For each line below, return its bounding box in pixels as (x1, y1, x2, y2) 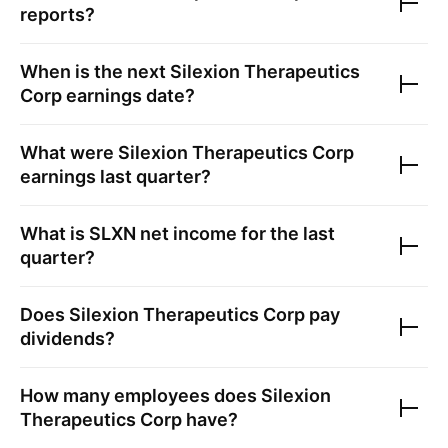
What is (20, 223, 89, 244)
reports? (20, 4, 95, 25)
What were (20, 142, 118, 163)
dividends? (20, 328, 115, 349)
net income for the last (136, 223, 335, 244)
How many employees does (20, 385, 261, 406)
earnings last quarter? (20, 166, 211, 187)
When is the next (20, 61, 170, 82)
